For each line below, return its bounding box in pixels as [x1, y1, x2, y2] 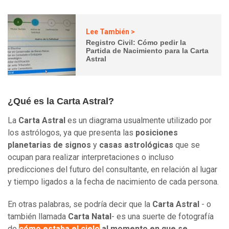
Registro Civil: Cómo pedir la [86, 38, 187, 47]
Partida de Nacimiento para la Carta [86, 46, 209, 55]
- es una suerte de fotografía [111, 212, 214, 222]
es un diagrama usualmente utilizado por [67, 116, 212, 126]
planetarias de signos [8, 140, 91, 150]
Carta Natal [68, 212, 111, 222]
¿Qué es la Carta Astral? [8, 96, 114, 107]
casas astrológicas [99, 140, 173, 150]
